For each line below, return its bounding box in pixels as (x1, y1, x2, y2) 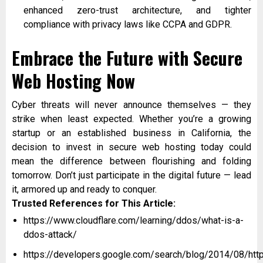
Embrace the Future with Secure (12, 45, 242, 72)
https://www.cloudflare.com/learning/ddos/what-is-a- (23, 215, 244, 227)
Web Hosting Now (12, 68, 135, 95)
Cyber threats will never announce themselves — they (12, 99, 251, 111)
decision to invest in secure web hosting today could (12, 141, 251, 153)
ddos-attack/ (23, 229, 77, 241)
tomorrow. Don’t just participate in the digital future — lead (12, 170, 251, 181)
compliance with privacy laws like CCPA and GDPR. (23, 19, 232, 31)
